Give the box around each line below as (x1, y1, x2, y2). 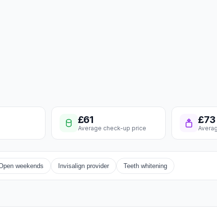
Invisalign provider (58, 162, 109, 170)
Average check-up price (77, 124, 146, 132)
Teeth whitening (124, 162, 167, 170)
